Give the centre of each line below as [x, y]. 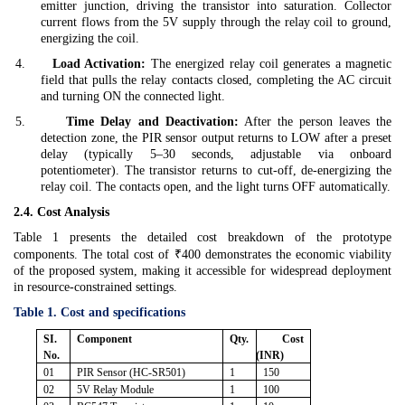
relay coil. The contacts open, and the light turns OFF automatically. [216, 187]
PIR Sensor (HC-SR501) [132, 372]
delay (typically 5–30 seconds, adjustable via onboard [216, 154]
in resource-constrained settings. [95, 287]
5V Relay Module [116, 390]
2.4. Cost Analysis [61, 212]
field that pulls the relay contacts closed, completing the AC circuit [216, 80]
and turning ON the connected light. [133, 96]
